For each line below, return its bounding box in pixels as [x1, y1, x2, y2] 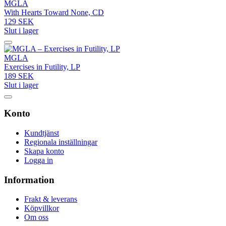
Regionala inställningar [24, 137, 97, 146]
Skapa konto [24, 146, 64, 155]
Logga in [24, 155, 53, 164]
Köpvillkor [24, 204, 59, 213]
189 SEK [4, 71, 34, 80]
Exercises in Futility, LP [4, 62, 80, 71]
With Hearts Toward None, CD [4, 8, 104, 17]
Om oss [24, 213, 48, 222]
